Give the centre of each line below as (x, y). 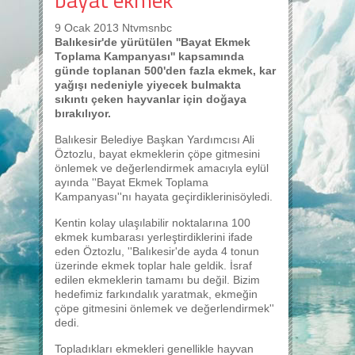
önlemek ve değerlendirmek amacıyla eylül (162, 168)
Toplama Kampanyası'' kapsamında (149, 56)
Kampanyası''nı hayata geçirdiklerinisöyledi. (164, 197)
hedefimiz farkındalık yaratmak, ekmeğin (156, 294)
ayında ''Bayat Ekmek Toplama (132, 182)
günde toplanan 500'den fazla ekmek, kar (165, 71)
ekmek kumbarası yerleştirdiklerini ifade (154, 237)
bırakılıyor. (83, 113)
